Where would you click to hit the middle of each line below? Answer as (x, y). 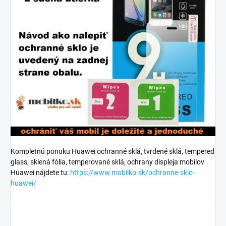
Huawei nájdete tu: (40, 173)
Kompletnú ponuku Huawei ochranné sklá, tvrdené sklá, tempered (112, 152)
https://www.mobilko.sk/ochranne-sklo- (132, 173)
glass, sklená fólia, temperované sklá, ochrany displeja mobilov (107, 162)
